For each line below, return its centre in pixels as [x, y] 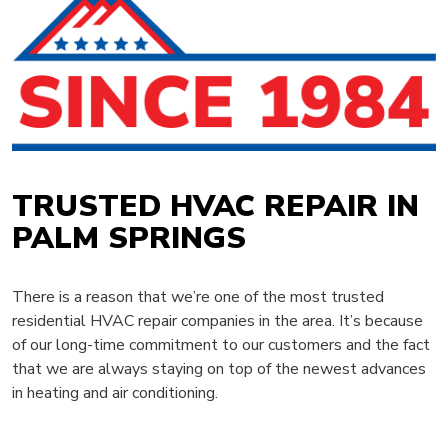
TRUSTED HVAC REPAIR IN [215, 207]
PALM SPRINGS [129, 239]
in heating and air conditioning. [115, 393]
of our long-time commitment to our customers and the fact [221, 345]
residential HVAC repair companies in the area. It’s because [217, 321]
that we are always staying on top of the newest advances [219, 369]
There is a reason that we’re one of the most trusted [198, 297]
